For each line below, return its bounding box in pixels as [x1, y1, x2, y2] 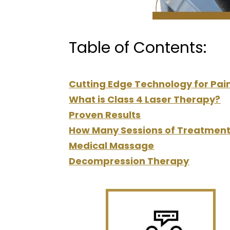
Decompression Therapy [69, 155, 189, 167]
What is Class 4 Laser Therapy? [69, 93, 221, 106]
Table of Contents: [69, 37, 207, 59]
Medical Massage [69, 139, 155, 152]
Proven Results [69, 108, 141, 121]
